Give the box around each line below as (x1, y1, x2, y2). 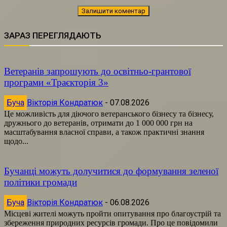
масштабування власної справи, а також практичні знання (4, 127, 204, 136)
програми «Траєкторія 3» (4, 77, 108, 88)
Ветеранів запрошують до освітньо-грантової (4, 65, 191, 77)
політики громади (4, 176, 77, 187)
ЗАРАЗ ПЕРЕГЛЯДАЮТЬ (4, 30, 101, 41)
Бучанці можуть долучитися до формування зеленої (4, 165, 218, 176)
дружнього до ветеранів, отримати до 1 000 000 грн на (4, 118, 193, 127)
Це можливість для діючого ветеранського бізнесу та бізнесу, (4, 109, 214, 118)
